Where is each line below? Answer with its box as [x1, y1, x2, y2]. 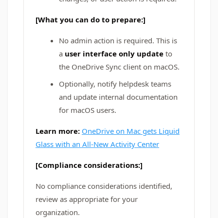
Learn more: [36, 126, 82, 136]
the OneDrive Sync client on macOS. [59, 62, 180, 72]
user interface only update [65, 49, 163, 58]
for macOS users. [59, 105, 116, 115]
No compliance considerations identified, [36, 181, 172, 191]
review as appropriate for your [36, 194, 138, 204]
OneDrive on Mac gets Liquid [82, 126, 180, 136]
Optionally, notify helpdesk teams [59, 79, 171, 89]
